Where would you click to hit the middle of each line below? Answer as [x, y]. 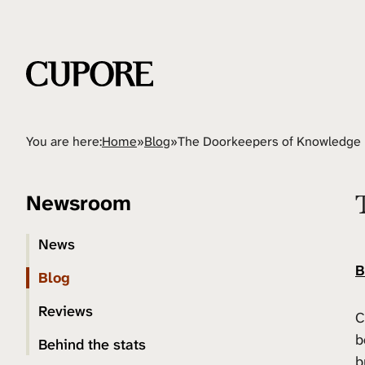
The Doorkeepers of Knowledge [269, 141]
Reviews [66, 311]
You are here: [64, 141]
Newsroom [79, 203]
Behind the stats [92, 345]
